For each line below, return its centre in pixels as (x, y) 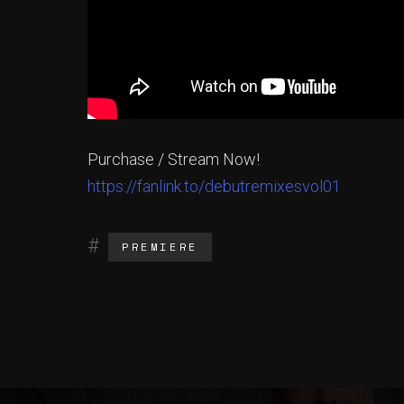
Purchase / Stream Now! (174, 159)
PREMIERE (160, 246)
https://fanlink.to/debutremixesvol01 (214, 186)
